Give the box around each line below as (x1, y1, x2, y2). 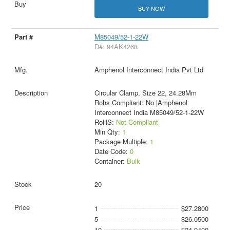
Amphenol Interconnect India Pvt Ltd (94, 65, 203, 75)
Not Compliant (116, 117, 158, 127)
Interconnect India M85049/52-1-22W (94, 107, 204, 118)
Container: (94, 156, 127, 166)
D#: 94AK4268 (94, 42, 138, 52)
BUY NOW (138, 4, 165, 13)
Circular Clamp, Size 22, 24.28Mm (94, 88, 197, 98)
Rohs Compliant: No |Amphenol (94, 98, 187, 108)
